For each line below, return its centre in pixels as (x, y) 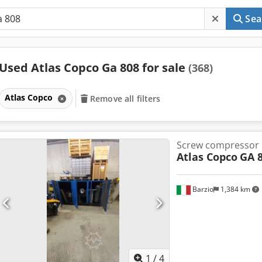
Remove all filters (125, 98)
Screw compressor (218, 145)
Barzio (202, 189)
